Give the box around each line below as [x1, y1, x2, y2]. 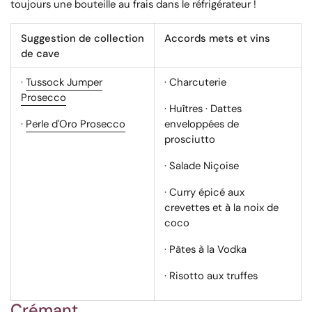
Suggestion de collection [21, 31, 144, 46]
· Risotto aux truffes [164, 269, 258, 283]
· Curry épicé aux [164, 185, 244, 200]
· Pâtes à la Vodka [164, 242, 247, 257]
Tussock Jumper [26, 75, 102, 90]
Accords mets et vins [164, 31, 270, 46]
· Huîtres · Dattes [164, 102, 242, 116]
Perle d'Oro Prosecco [26, 117, 125, 132]
